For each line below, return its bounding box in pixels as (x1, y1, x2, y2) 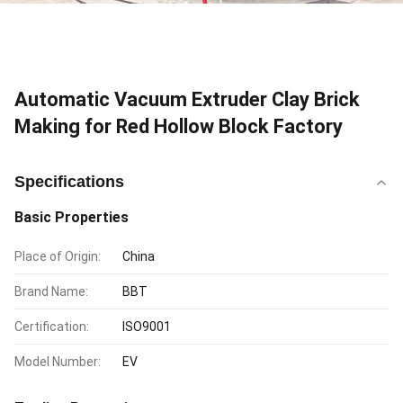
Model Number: (14, 354, 101, 369)
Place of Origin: (14, 249, 101, 264)
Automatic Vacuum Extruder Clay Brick (14, 88, 360, 111)
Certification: (14, 319, 89, 334)
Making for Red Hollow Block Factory (14, 115, 343, 138)
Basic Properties (14, 209, 129, 226)
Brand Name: (14, 284, 88, 299)
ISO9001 (122, 319, 171, 334)
